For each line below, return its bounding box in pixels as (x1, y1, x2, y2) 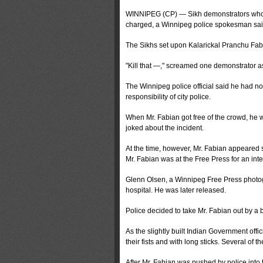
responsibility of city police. (125, 93, 211, 101)
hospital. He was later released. (125, 186, 226, 194)
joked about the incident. (125, 124, 204, 132)
